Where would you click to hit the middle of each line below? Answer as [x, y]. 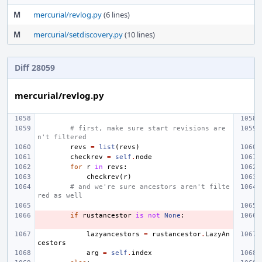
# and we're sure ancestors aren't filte [150, 187]
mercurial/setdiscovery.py [78, 34]
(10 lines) [139, 34]
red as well [60, 195]
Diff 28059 [35, 67]
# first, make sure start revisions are [148, 128]
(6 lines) [116, 14]
